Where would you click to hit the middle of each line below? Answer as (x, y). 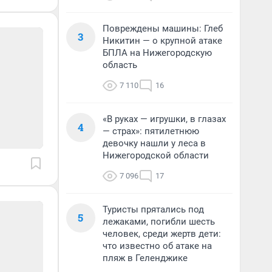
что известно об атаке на (157, 246)
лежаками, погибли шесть (159, 222)
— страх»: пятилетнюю (151, 131)
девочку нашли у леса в (154, 143)
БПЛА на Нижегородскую (157, 53)
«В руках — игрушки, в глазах (164, 119)
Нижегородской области (156, 155)
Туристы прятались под (153, 209)
